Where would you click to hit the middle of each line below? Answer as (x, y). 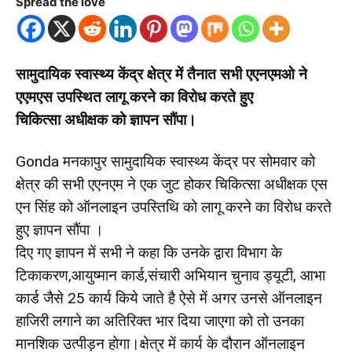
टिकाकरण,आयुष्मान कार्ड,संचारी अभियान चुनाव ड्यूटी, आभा (170, 275)
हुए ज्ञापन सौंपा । (60, 230)
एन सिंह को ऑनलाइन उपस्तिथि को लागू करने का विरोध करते (174, 207)
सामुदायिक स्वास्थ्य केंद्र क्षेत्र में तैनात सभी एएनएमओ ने (161, 74)
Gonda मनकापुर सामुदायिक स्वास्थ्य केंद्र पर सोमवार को (165, 161)
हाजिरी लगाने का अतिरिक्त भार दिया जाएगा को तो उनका (160, 321)
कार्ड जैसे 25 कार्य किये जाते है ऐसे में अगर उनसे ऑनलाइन (169, 298)
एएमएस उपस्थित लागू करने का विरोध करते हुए (134, 97)
